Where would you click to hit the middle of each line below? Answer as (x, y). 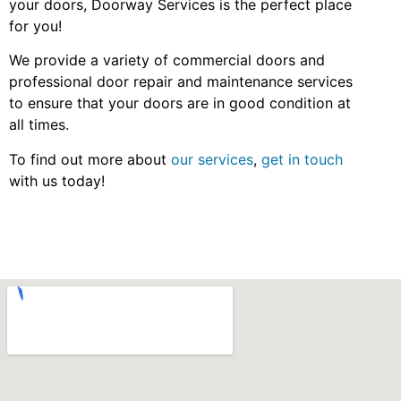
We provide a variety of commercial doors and (167, 60)
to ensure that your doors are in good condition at (180, 103)
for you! (38, 26)
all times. (39, 125)
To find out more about (90, 159)
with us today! (57, 180)
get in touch (302, 159)
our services (212, 159)
